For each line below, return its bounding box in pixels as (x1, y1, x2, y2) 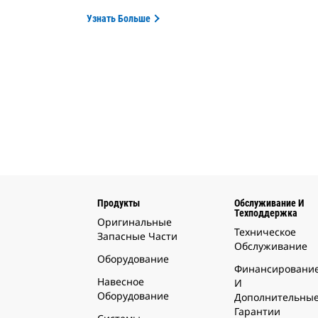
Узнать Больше (87, 13, 150, 25)
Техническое (234, 225, 296, 239)
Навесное (97, 275, 144, 289)
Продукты (97, 197, 140, 209)
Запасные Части (97, 229, 177, 243)
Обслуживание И (234, 197, 304, 209)
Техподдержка (234, 207, 297, 219)
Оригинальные (97, 215, 172, 229)
